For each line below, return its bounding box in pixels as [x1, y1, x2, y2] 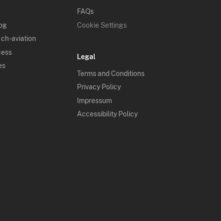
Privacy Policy [76, 83, 121, 91]
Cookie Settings [76, 21, 127, 29]
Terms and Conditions [76, 69, 145, 77]
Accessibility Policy [76, 110, 138, 118]
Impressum [76, 96, 112, 105]
